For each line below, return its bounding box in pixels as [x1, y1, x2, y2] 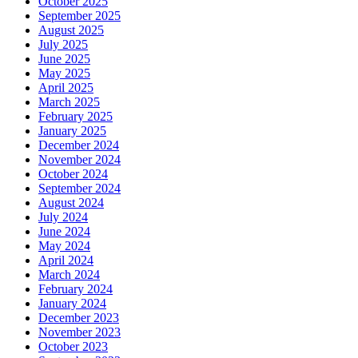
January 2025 [38, 123, 106, 137]
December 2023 [38, 310, 119, 324]
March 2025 [38, 94, 100, 109]
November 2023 [38, 324, 121, 339]
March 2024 [38, 267, 100, 281]
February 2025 [38, 109, 113, 123]
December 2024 [38, 137, 119, 152]
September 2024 [38, 181, 121, 195]
